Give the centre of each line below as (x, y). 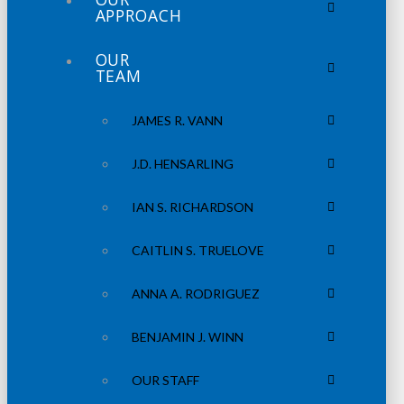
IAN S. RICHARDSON (192, 207)
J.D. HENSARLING (182, 164)
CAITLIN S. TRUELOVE (197, 251)
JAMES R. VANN (177, 121)
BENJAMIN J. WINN (187, 337)
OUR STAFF (165, 381)
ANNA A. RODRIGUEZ (195, 294)
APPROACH (138, 16)
